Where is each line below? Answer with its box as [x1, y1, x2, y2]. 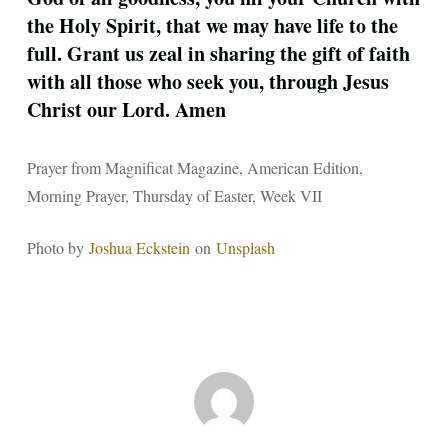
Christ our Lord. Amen [26, 95, 226, 124]
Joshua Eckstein [88, 237, 190, 258]
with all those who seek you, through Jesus [26, 67, 389, 96]
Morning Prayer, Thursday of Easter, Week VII [26, 185, 322, 206]
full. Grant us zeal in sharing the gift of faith [26, 39, 410, 68]
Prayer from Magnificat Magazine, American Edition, [26, 157, 363, 178]
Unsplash [215, 237, 275, 258]
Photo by [26, 237, 89, 258]
